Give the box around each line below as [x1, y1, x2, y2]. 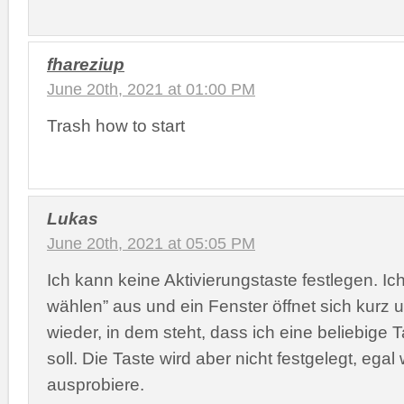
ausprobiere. [47, 373, 144, 394]
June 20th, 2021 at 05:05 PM [47, 234, 255, 252]
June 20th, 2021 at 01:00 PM [47, 80, 255, 98]
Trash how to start [47, 115, 185, 135]
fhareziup [47, 54, 124, 74]
